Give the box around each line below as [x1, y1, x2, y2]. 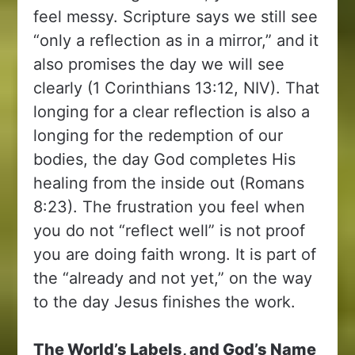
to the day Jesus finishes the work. [33, 292, 296, 311]
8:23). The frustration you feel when [33, 197, 306, 216]
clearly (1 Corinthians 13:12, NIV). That [33, 78, 320, 97]
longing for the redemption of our [33, 125, 284, 145]
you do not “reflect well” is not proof [33, 220, 306, 240]
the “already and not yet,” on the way [33, 268, 313, 288]
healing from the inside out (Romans [33, 173, 305, 193]
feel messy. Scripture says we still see [33, 6, 319, 26]
